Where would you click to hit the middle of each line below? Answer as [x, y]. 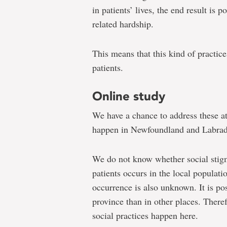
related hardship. [123, 24]
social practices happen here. [145, 215]
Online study [129, 96]
